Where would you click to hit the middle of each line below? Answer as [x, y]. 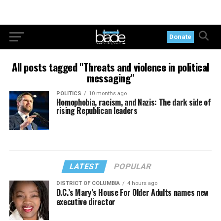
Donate [181, 37]
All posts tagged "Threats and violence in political [110, 67]
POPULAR [133, 166]
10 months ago [108, 93]
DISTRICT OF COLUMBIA [88, 183]
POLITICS [69, 93]
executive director [86, 202]
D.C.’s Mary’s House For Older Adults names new [132, 192]
